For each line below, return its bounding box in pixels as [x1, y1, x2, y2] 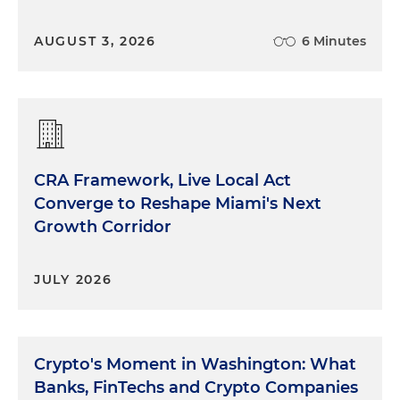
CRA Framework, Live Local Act [34, 171, 291, 191]
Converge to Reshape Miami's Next [34, 194, 321, 214]
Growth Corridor [34, 217, 171, 237]
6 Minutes [302, 33, 366, 50]
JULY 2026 [34, 271, 112, 288]
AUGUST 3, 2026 [34, 33, 156, 50]
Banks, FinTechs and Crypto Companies [34, 378, 358, 398]
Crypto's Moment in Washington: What [34, 354, 356, 375]
